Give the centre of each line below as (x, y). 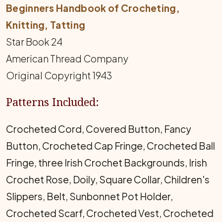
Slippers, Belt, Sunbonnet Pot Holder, (89, 196)
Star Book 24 (34, 42)
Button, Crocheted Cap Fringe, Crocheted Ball (111, 146)
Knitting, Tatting (46, 25)
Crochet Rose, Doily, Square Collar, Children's (108, 180)
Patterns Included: (53, 102)
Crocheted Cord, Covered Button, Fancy (99, 129)
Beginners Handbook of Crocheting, (93, 8)
